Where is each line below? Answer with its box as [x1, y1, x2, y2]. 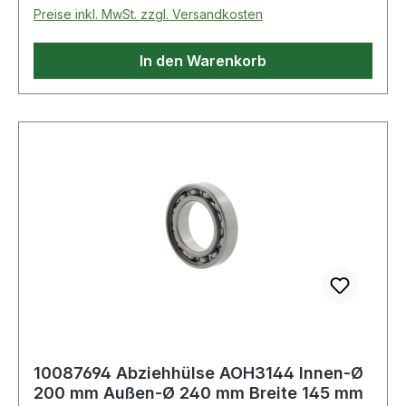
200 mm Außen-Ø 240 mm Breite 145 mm [34, 382, 363, 402]
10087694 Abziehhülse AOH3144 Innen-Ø [34, 362, 363, 382]
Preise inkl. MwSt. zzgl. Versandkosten [34, 5, 263, 22]
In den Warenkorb [140, 51, 266, 70]
